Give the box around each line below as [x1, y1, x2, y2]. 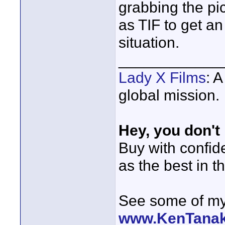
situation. [119, 34, 179, 51]
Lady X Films [119, 69, 206, 86]
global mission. [119, 86, 219, 103]
